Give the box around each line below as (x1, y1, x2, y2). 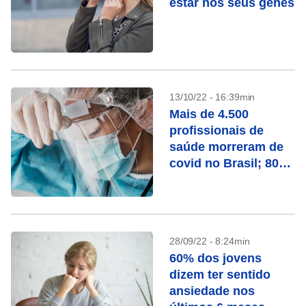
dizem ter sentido (169, 268, 270, 281)
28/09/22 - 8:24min (169, 236, 250, 247)
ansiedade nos (169, 284, 255, 298)
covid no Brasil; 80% (169, 156, 290, 170)
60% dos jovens (169, 251, 262, 265)
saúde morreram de (169, 140, 283, 154)
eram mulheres (169, 173, 257, 186)
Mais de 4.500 (169, 107, 249, 121)
